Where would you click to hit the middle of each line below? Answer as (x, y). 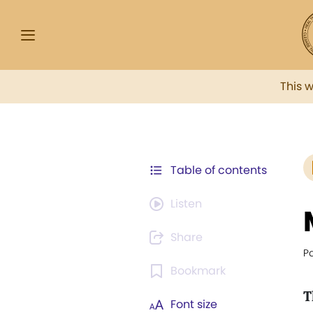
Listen (186, 204)
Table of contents (219, 170)
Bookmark (198, 271)
